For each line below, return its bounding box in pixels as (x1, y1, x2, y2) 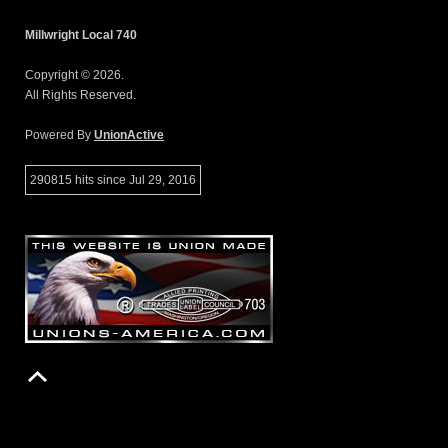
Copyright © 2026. (25, 67, 124, 82)
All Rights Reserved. (25, 87, 136, 102)
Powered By (25, 127, 94, 142)
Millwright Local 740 (25, 27, 137, 42)
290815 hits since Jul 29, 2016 (30, 172, 196, 187)
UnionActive (94, 127, 164, 142)
